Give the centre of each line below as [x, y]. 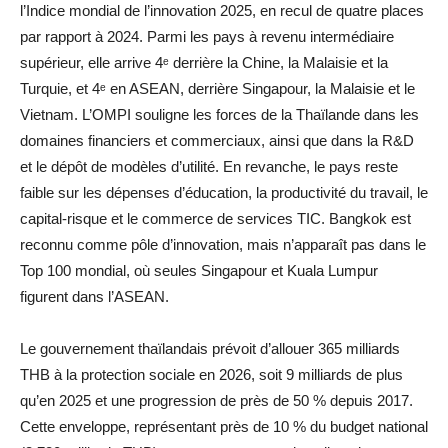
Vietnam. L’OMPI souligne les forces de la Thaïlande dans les [219, 114]
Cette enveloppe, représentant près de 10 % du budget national [224, 426]
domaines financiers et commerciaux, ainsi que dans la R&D [217, 140]
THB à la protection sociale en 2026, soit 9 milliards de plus [211, 374]
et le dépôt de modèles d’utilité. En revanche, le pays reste [209, 166]
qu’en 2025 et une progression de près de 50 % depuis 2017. [216, 400]
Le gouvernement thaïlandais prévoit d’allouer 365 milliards [210, 348]
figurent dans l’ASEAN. [94, 296]
